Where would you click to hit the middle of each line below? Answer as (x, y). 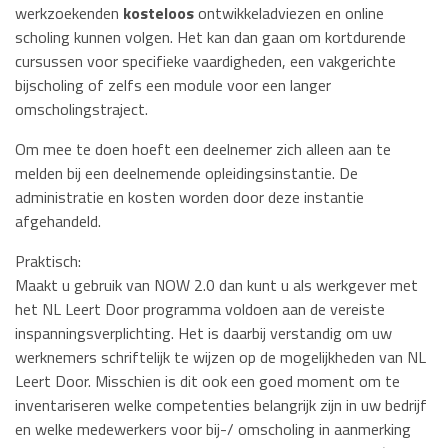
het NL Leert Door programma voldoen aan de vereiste (200, 308)
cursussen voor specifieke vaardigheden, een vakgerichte (205, 60)
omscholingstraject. (81, 108)
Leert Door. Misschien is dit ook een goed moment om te (207, 380)
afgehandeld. (58, 220)
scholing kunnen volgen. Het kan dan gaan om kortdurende (210, 36)
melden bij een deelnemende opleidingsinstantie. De (186, 172)
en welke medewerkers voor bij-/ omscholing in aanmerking (213, 428)
